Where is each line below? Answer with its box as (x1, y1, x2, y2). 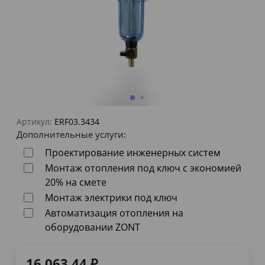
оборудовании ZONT (45, 221, 140, 234)
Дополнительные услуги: (17, 128, 126, 141)
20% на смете (45, 176, 106, 189)
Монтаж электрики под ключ (45, 191, 177, 205)
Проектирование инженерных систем (45, 146, 221, 160)
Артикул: (17, 116, 52, 128)
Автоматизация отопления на (45, 206, 183, 220)
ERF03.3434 (54, 116, 99, 128)
